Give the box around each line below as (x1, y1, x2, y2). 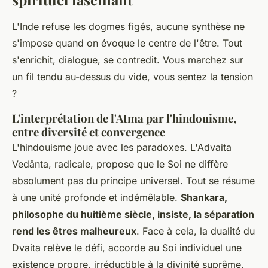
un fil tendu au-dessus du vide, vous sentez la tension (12, 70, 253, 83)
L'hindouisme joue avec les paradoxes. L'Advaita (12, 141, 232, 153)
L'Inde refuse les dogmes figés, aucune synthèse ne (12, 20, 245, 32)
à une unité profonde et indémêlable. (12, 191, 181, 203)
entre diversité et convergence (12, 124, 165, 139)
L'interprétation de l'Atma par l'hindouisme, (12, 110, 236, 126)
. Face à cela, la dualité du (136, 224, 255, 237)
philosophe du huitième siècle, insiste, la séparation (12, 208, 254, 220)
